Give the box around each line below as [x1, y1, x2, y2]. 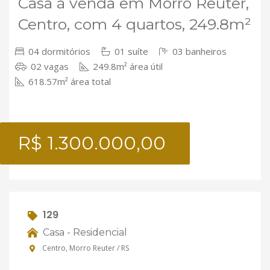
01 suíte [112, 45, 148, 57]
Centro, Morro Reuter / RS [40, 243, 129, 254]
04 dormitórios [26, 45, 90, 57]
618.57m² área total [26, 75, 111, 87]
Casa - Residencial [40, 226, 127, 238]
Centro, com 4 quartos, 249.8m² [18, 15, 251, 33]
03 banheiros [170, 45, 227, 57]
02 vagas [28, 60, 69, 72]
